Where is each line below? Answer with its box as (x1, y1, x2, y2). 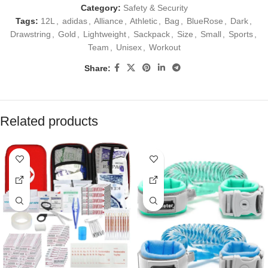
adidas (62, 16, 87, 26)
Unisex (115, 42, 142, 53)
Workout (148, 42, 181, 53)
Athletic (129, 16, 157, 26)
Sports (229, 29, 253, 39)
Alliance (93, 16, 123, 26)
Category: (80, 3, 121, 13)
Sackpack (133, 29, 170, 39)
